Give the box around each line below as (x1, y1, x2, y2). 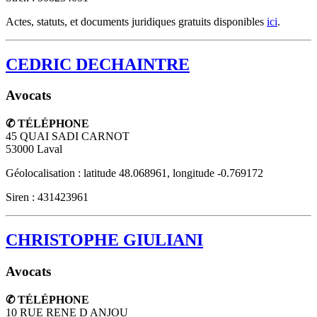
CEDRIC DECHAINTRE (6, 54, 190, 74)
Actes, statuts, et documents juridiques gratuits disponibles (6, 15, 267, 28)
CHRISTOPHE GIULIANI (6, 231, 203, 250)
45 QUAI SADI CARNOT (6, 130, 129, 143)
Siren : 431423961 (6, 191, 88, 204)
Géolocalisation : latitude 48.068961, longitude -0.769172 (6, 167, 263, 180)
